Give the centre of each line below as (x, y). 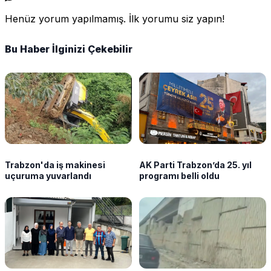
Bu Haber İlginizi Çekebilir (69, 49)
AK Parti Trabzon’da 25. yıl (195, 165)
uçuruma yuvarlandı (48, 176)
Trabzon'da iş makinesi (31, 165)
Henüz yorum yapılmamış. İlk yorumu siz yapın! (115, 19)
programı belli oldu (179, 176)
